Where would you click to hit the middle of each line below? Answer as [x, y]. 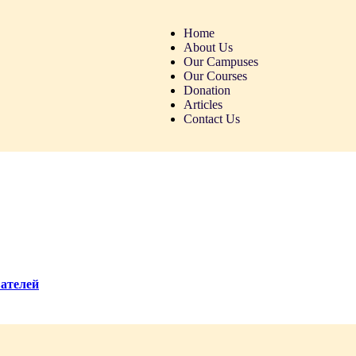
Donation [207, 91]
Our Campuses [221, 62]
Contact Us [211, 119]
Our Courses [215, 76]
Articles [203, 105]
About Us [208, 48]
